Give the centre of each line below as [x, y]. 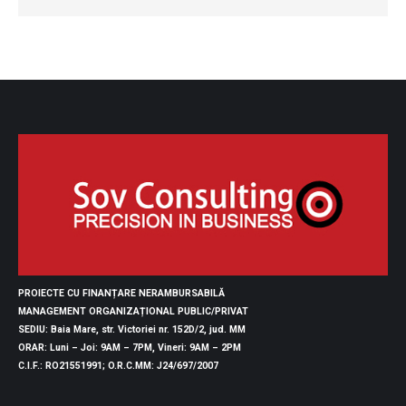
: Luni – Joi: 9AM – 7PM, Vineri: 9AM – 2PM [143, 347]
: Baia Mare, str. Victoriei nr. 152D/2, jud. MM [145, 329]
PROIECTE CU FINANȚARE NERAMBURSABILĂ [121, 293]
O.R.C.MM [130, 365]
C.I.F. [29, 365]
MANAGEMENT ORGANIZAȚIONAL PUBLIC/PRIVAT [133, 311]
